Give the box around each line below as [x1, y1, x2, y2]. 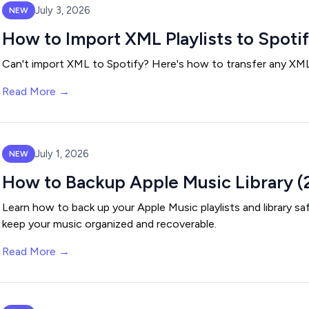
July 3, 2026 [35, 3, 90, 17]
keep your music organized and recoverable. [2, 217, 217, 230]
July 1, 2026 [35, 147, 88, 160]
